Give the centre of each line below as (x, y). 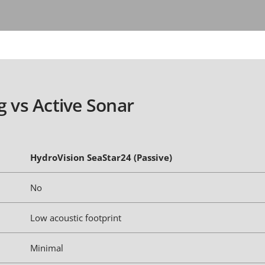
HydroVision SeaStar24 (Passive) (102, 157)
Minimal (47, 248)
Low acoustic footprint (76, 218)
